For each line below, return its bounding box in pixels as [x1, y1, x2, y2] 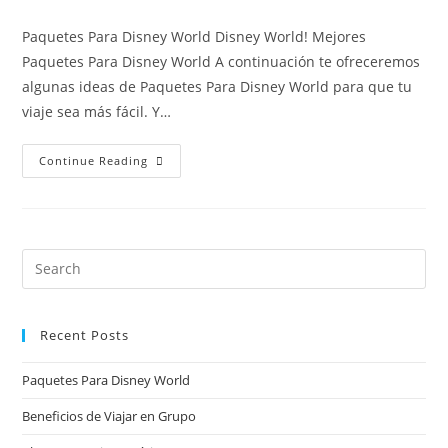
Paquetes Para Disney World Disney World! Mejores [22, 26, 367, 46]
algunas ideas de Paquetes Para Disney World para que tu [22, 76, 413, 96]
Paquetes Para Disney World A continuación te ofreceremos [22, 51, 421, 71]
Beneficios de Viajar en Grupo [22, 406, 197, 425]
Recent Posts [40, 325, 130, 344]
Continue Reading [39, 152, 149, 168]
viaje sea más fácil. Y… [22, 101, 172, 121]
